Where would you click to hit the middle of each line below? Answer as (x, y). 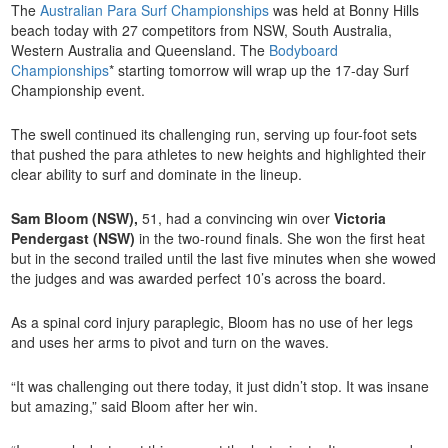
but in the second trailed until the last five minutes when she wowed (224, 258)
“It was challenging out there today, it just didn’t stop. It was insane (220, 386)
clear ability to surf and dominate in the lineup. (159, 174)
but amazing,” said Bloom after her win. (137, 406)
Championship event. (78, 90)
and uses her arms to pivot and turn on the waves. (172, 342)
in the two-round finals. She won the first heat (280, 238)
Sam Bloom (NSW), (75, 218)
